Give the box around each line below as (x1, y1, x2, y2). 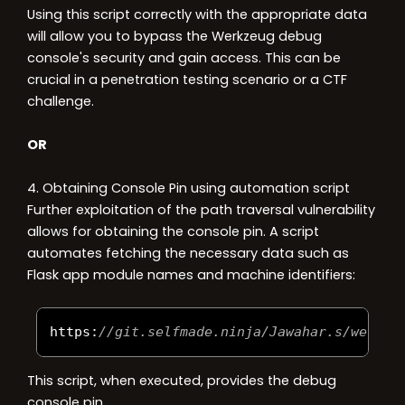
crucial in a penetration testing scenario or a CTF (27, 70, 347, 89)
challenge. (27, 91, 94, 110)
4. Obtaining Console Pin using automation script (27, 178, 350, 197)
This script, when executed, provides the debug (27, 372, 336, 391)
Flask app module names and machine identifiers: (27, 265, 355, 284)
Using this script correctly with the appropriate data (27, 5, 367, 24)
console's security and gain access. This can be (27, 48, 341, 67)
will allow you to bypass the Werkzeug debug (27, 26, 322, 45)
